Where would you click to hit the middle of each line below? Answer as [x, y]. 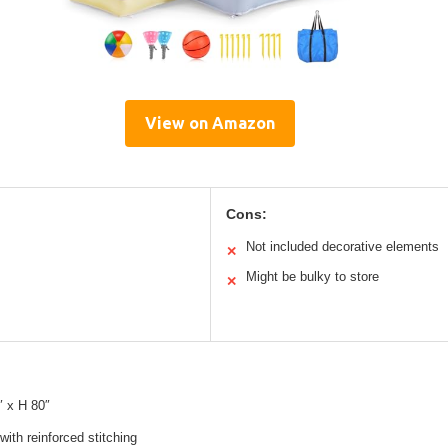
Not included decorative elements [342, 246]
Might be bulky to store [312, 276]
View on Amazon [210, 122]
